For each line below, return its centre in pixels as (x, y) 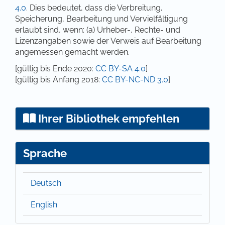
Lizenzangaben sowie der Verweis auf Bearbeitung (108, 41)
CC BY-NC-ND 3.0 (135, 79)
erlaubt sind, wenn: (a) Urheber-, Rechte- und (98, 30)
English (44, 204)
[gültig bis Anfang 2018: (59, 79)
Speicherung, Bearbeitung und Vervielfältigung (101, 19)
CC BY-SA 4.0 (121, 68)
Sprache (45, 153)
